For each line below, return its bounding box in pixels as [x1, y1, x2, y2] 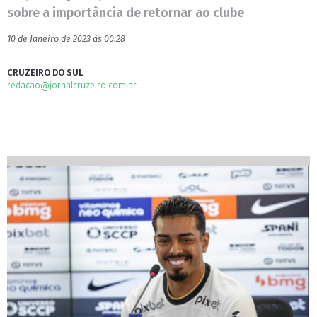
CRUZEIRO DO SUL [7, 67, 83, 78]
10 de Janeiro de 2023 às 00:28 [7, 33, 125, 44]
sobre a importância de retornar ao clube [7, 5, 244, 21]
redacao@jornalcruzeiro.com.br [7, 80, 137, 91]
